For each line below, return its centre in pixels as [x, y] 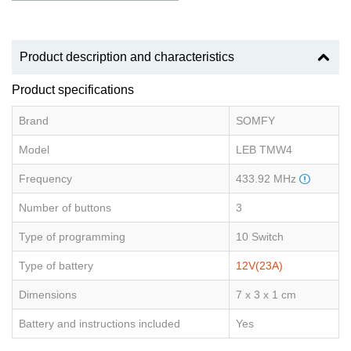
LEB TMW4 [264, 150]
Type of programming [72, 237]
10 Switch [260, 237]
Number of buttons [65, 208]
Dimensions [48, 295]
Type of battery [56, 266]
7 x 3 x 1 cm [266, 295]
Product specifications [73, 90]
